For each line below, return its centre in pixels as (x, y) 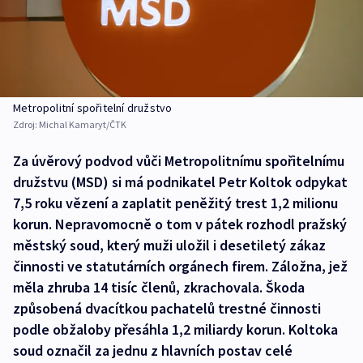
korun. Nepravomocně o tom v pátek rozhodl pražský (180, 224)
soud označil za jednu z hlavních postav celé (153, 351)
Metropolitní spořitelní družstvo (93, 108)
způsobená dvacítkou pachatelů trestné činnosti (167, 309)
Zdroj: (26, 125)
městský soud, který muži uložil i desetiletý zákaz (169, 246)
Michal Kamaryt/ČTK (83, 125)
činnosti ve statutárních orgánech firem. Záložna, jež (180, 267)
